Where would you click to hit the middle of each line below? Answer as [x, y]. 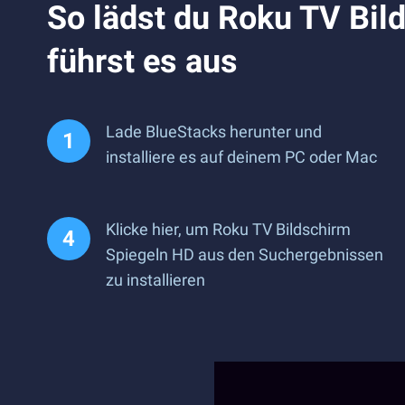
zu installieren [155, 280]
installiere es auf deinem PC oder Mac [241, 157]
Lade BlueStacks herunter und [214, 132]
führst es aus [142, 61]
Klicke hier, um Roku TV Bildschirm [228, 229]
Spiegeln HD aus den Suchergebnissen [245, 254]
